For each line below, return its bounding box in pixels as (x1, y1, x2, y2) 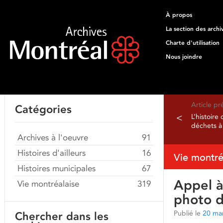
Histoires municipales (17, 163, 96, 173)
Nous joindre (166, 53, 202, 60)
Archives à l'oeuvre (17, 132, 88, 142)
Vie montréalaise (17, 179, 79, 189)
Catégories (15, 103, 72, 116)
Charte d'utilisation (166, 39, 220, 46)
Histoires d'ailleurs (17, 148, 86, 158)
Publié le (174, 209, 201, 218)
